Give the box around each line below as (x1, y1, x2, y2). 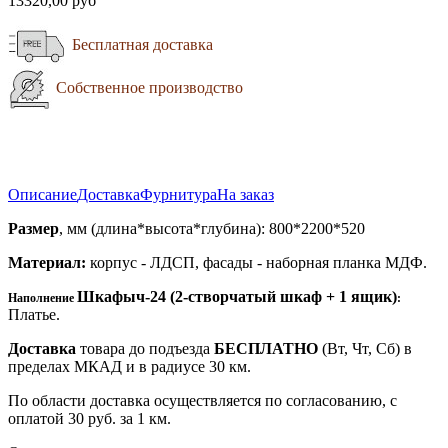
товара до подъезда (76, 340, 214, 358)
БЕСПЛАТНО (214, 340, 318, 358)
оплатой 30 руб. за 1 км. (8, 410, 171, 428)
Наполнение (8, 291, 77, 306)
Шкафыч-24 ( (77, 288, 175, 306)
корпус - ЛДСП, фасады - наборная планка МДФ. (86, 254, 427, 272)
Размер (8, 220, 59, 238)
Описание (8, 186, 77, 204)
